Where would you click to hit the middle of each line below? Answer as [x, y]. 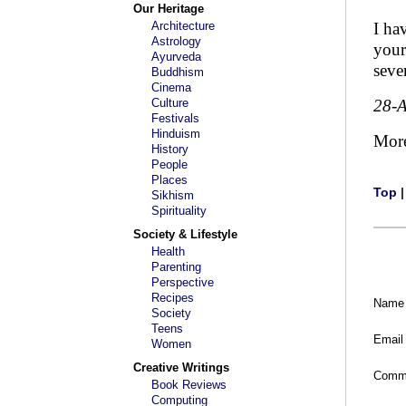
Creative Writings [181, 367]
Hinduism [176, 134]
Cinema [171, 87]
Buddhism [178, 72]
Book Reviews [189, 385]
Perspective [183, 282]
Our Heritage [169, 9]
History [170, 149]
